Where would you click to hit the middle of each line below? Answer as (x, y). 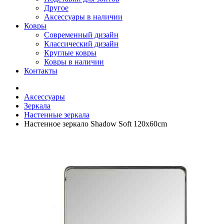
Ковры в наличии (74, 62)
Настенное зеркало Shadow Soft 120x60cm (95, 124)
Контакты (41, 71)
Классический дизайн (81, 44)
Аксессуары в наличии (83, 17)
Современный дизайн (81, 35)
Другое (56, 8)
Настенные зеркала (57, 115)
